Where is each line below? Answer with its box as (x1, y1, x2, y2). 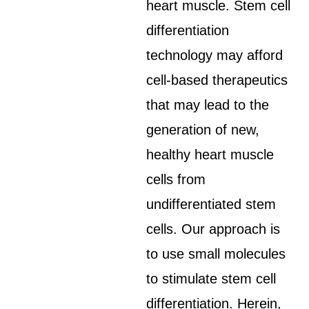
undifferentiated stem (146, 197, 277, 212)
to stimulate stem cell (146, 271, 277, 286)
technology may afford (146, 48, 283, 63)
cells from (146, 172, 206, 187)
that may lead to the (146, 97, 270, 112)
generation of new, (146, 122, 260, 137)
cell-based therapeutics (146, 72, 288, 88)
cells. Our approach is (146, 221, 281, 237)
